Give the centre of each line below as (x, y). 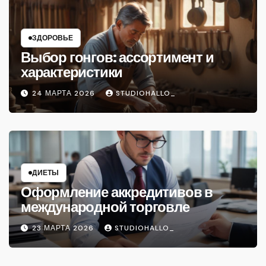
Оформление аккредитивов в (117, 192)
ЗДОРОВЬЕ (53, 38)
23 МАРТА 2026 (64, 228)
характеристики (72, 72)
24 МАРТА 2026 (65, 94)
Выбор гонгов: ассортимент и (117, 57)
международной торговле (105, 207)
